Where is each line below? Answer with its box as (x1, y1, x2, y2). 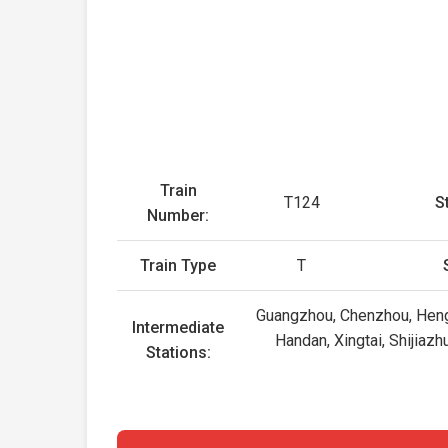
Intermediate (132, 318, 225, 337)
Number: (147, 206, 210, 225)
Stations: (145, 343, 211, 362)
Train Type (140, 256, 217, 275)
